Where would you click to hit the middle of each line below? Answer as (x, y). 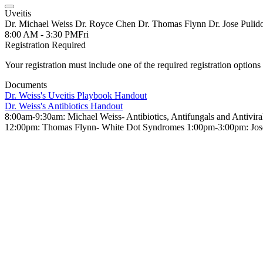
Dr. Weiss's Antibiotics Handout (64, 106)
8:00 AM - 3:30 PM (41, 34)
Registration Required (45, 45)
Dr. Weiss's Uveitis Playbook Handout (76, 95)
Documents (26, 85)
